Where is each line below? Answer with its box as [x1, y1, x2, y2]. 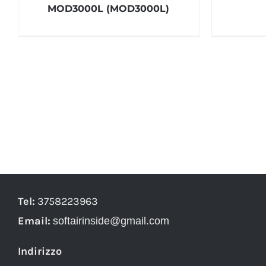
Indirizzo [18, 245, 62, 258]
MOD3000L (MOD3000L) [47, 3, 170, 14]
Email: [18, 214, 50, 227]
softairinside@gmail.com [53, 215, 169, 227]
